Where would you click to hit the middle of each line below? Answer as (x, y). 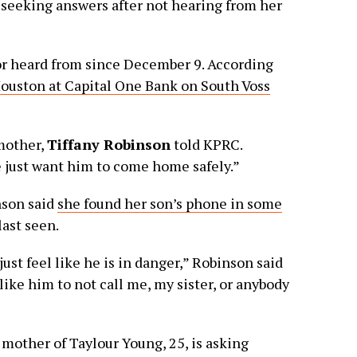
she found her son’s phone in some (169, 203)
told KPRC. (206, 144)
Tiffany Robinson (108, 144)
